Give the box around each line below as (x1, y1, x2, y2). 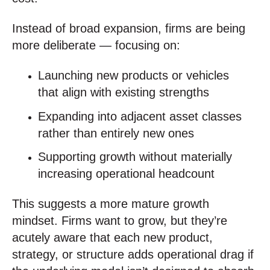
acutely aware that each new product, (12, 231, 213, 245)
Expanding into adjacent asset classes (38, 109, 242, 123)
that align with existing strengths (38, 86, 210, 99)
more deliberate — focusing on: (12, 38, 180, 52)
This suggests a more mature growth (12, 197, 209, 211)
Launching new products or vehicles (38, 69, 230, 83)
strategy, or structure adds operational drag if (12, 248, 254, 262)
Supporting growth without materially (38, 149, 233, 163)
